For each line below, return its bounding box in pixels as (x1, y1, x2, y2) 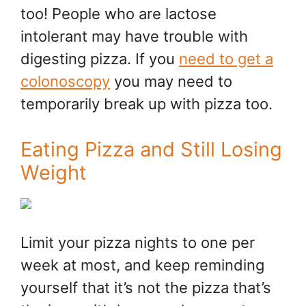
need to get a (179, 50, 273, 68)
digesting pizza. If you (20, 50, 179, 68)
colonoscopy (20, 72, 110, 91)
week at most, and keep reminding (20, 256, 264, 275)
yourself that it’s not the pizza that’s (20, 279, 271, 297)
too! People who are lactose (20, 5, 217, 23)
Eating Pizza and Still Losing (20, 137, 282, 162)
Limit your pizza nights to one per (20, 234, 255, 252)
